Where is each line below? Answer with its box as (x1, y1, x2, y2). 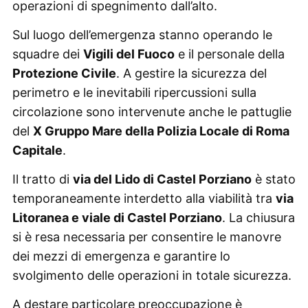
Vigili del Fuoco (82, 46, 175, 61)
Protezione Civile (12, 65, 116, 80)
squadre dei (12, 46, 83, 61)
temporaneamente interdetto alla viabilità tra (12, 190, 276, 206)
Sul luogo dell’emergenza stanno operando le (12, 27, 272, 42)
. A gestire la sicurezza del (115, 65, 267, 80)
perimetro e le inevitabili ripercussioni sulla (12, 85, 256, 100)
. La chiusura (221, 210, 295, 225)
